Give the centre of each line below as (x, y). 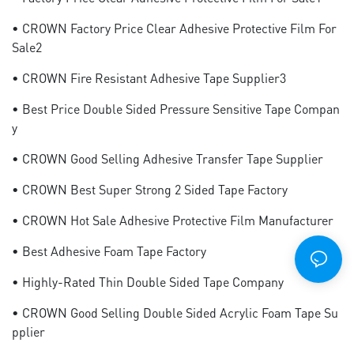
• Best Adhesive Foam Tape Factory (109, 251)
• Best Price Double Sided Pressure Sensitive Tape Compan (176, 109)
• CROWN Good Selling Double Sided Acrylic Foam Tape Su (175, 313)
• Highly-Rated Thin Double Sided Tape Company (148, 282)
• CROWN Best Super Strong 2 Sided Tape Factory (150, 189)
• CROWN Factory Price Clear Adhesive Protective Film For (174, 28)
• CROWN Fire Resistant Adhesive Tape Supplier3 (149, 78)
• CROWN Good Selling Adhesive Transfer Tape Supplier (168, 158)
